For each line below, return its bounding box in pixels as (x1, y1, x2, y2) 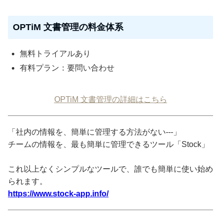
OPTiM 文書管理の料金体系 (13, 22, 123, 33)
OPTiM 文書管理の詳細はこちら (54, 95, 167, 104)
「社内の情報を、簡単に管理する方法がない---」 (8, 128, 181, 137)
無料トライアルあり (20, 49, 91, 58)
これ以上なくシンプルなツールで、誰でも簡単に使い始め (8, 165, 213, 174)
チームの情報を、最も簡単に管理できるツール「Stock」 (8, 140, 209, 149)
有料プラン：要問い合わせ (20, 64, 114, 73)
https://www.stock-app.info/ (8, 189, 109, 198)
